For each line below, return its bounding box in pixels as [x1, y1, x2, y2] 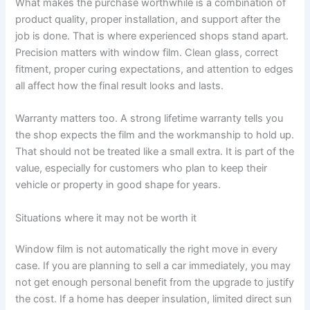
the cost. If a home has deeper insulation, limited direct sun [15, 293, 293, 306]
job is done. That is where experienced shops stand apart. [15, 29, 289, 42]
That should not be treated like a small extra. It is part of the [15, 145, 295, 158]
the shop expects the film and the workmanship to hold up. [15, 129, 295, 142]
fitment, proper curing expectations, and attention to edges [15, 62, 294, 75]
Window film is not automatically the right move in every [15, 243, 278, 256]
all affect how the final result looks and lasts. [15, 79, 224, 92]
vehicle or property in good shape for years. [15, 179, 221, 192]
